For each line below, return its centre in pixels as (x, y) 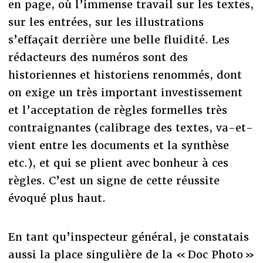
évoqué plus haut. (57, 198)
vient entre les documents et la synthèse (118, 146)
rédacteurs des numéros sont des (98, 58)
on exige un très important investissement (125, 93)
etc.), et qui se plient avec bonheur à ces (118, 163)
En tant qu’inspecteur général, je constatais (128, 237)
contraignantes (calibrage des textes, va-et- (130, 128)
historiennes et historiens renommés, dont (125, 75)
